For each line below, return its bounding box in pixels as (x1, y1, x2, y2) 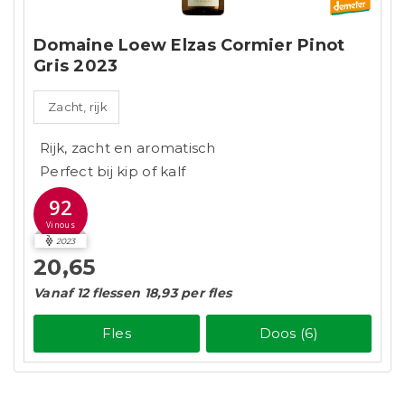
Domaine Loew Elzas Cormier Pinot (33, 35, 345, 56)
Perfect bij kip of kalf (40, 163, 186, 181)
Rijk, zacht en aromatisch (40, 139, 216, 157)
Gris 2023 (33, 56, 118, 77)
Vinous (46, 219, 75, 231)
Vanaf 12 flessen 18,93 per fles (33, 285, 232, 302)
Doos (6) (259, 324, 318, 342)
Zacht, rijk (48, 99, 108, 115)
